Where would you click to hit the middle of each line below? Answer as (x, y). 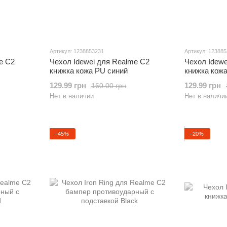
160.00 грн (109, 85)
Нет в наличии (72, 96)
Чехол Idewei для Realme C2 (100, 62)
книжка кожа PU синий (89, 71)
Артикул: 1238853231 (77, 51)
